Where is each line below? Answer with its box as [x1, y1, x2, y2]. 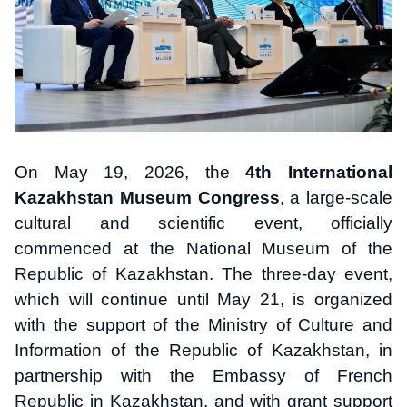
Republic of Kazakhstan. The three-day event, [15, 263, 392, 283]
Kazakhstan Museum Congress [15, 187, 280, 207]
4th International [245, 162, 393, 182]
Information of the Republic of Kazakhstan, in [15, 340, 392, 360]
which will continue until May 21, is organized [15, 289, 392, 309]
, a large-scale [279, 187, 392, 207]
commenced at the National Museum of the [15, 238, 392, 258]
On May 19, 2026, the [15, 162, 246, 182]
